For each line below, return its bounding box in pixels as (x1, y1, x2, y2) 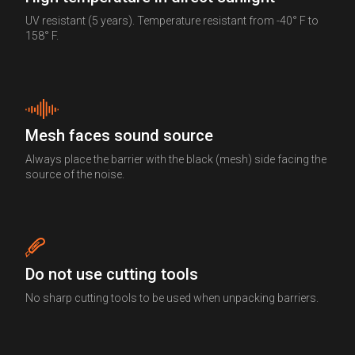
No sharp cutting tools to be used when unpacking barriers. (25, 291, 319, 304)
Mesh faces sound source (25, 125, 213, 145)
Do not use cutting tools (25, 264, 198, 284)
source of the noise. (25, 167, 124, 181)
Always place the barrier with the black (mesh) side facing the (25, 152, 326, 166)
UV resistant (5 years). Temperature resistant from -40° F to (25, 13, 319, 27)
